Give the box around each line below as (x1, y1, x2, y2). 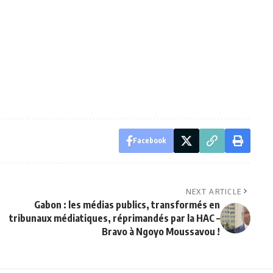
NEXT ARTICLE (185, 186, 242, 197)
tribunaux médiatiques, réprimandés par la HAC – (9, 212, 220, 225)
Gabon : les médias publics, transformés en (34, 199, 220, 211)
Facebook (132, 136, 166, 146)
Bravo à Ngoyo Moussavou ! (101, 225, 220, 238)
